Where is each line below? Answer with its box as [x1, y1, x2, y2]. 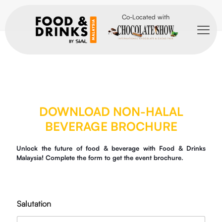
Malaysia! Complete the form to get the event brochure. [16, 154, 183, 162]
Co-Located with [121, 13, 169, 21]
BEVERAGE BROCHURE [45, 119, 177, 134]
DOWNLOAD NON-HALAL [39, 104, 183, 119]
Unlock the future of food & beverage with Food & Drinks [16, 144, 206, 152]
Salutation [17, 199, 51, 209]
